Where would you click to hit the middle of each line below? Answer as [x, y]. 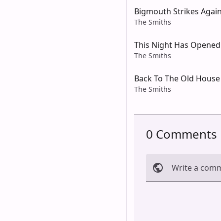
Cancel [163, 194]
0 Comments [182, 134]
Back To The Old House [177, 78]
